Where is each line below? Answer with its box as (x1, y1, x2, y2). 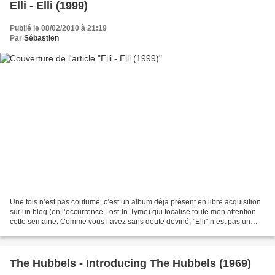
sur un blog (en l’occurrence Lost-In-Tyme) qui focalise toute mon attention (10, 207, 256, 217)
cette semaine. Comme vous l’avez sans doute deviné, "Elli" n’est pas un (10, 217, 250, 227)
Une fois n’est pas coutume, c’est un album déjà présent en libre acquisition (10, 198, 261, 207)
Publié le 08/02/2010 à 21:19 (10, 23, 107, 33)
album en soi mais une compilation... (10, 227, 131, 236)
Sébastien (24, 33, 59, 42)
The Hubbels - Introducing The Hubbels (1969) (10, 257, 251, 270)
